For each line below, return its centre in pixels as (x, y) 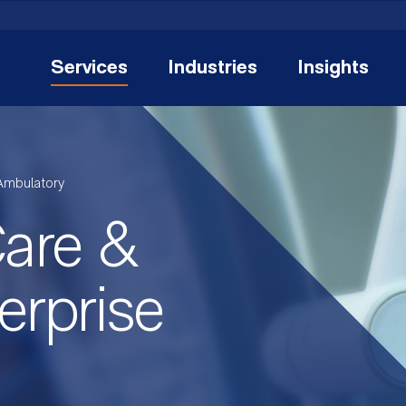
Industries (213, 68)
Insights (333, 68)
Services (89, 68)
